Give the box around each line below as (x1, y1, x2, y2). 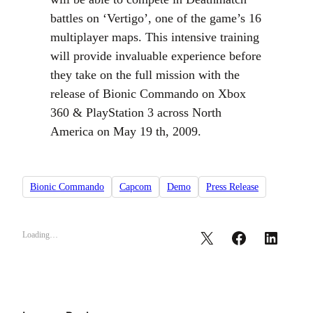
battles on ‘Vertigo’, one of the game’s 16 (50, 11, 261, 25)
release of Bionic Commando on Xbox (50, 87, 246, 101)
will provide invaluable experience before (50, 49, 261, 63)
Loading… (22, 230, 58, 240)
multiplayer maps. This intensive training (50, 30, 259, 44)
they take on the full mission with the (50, 68, 240, 82)
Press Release (206, 182, 259, 193)
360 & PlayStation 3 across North (50, 105, 221, 119)
